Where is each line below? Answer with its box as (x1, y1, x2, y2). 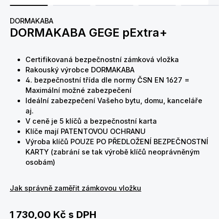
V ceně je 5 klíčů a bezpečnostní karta (25, 117, 157, 125)
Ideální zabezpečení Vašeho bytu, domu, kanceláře (25, 96, 202, 105)
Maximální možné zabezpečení (25, 86, 131, 94)
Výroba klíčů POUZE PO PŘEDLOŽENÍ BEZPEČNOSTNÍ (25, 137, 208, 146)
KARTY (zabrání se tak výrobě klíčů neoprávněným (25, 148, 199, 156)
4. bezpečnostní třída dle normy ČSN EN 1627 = (25, 76, 190, 84)
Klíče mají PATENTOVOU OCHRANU (25, 127, 146, 135)
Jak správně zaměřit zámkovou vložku (10, 184, 141, 192)
